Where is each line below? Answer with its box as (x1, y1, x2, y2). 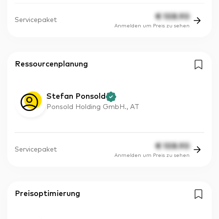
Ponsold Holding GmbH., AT (46, 104, 139, 111)
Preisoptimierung (15, 189, 80, 197)
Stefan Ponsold (46, 92, 106, 101)
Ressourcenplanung (15, 60, 88, 68)
